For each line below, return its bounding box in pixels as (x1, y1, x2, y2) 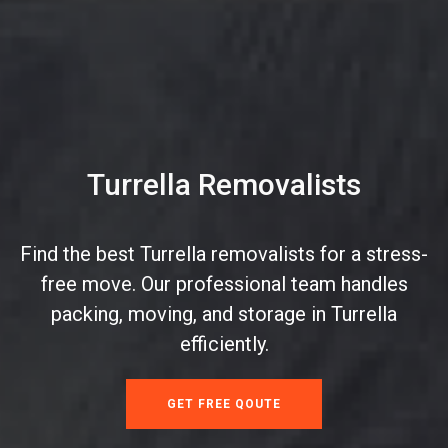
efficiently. (179, 332, 269, 357)
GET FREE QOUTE (167, 397, 281, 412)
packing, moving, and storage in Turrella (51, 302, 397, 327)
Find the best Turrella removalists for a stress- (20, 242, 428, 267)
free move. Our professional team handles (40, 272, 408, 297)
